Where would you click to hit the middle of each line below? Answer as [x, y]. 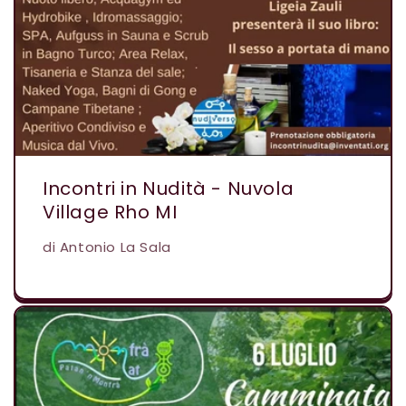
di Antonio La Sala [107, 246]
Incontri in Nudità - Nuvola [169, 188]
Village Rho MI [110, 212]
